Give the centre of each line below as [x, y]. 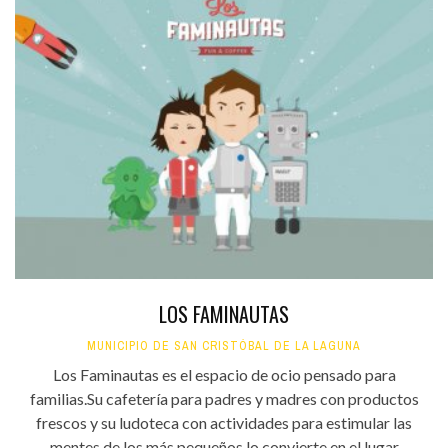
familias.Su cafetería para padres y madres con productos [224, 398]
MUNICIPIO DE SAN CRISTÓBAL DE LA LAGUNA [224, 345]
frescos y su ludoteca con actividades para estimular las [224, 422]
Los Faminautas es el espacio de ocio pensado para [224, 374]
